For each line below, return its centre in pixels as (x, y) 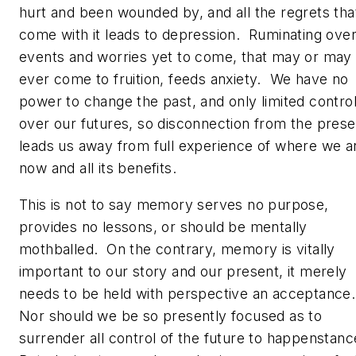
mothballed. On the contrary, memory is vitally (177, 249)
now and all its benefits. (100, 168)
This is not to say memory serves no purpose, (174, 204)
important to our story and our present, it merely (183, 271)
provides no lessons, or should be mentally (163, 226)
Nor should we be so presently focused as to (171, 315)
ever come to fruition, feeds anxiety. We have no (184, 79)
